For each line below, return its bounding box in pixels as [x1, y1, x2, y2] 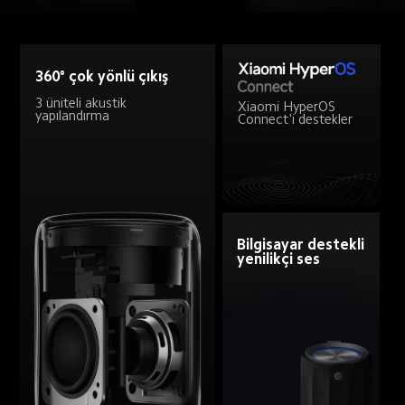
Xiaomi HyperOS [238, 99, 340, 114]
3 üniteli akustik [35, 95, 130, 109]
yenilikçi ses [237, 251, 321, 268]
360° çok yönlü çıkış [34, 69, 168, 85]
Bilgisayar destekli [237, 237, 369, 253]
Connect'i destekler [238, 112, 353, 127]
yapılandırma [35, 108, 109, 122]
